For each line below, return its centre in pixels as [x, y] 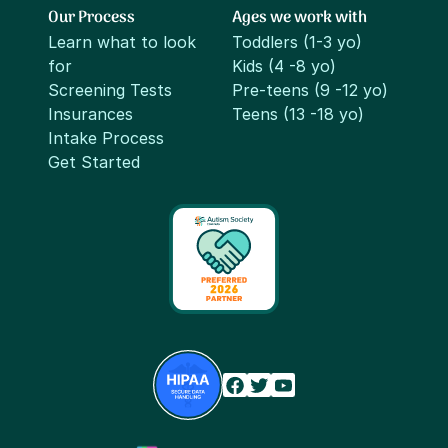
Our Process [91, 18]
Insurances [90, 114]
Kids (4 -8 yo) [284, 66]
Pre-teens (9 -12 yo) [310, 90]
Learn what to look [122, 42]
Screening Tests [110, 90]
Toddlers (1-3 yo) [297, 42]
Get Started [94, 162]
